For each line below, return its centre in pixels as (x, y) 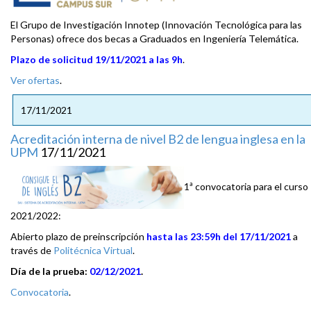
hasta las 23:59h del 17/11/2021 (219, 237)
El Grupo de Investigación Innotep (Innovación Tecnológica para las (156, 25)
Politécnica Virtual (93, 251)
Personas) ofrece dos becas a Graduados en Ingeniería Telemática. (154, 39)
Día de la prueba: (50, 271)
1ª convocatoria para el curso (246, 186)
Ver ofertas (35, 81)
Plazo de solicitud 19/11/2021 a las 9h (96, 60)
